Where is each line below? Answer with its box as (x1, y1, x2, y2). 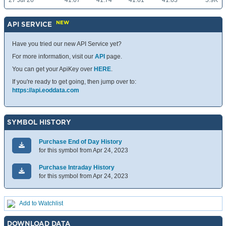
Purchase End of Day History (39, 138, 122, 146)
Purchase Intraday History (39, 164, 115, 172)
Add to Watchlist (19, 200, 63, 207)
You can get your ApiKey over (12, 66, 94, 73)
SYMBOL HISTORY (7, 119, 71, 126)
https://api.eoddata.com (12, 87, 79, 94)
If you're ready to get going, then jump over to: (12, 78, 136, 86)
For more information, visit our (12, 53, 95, 61)
